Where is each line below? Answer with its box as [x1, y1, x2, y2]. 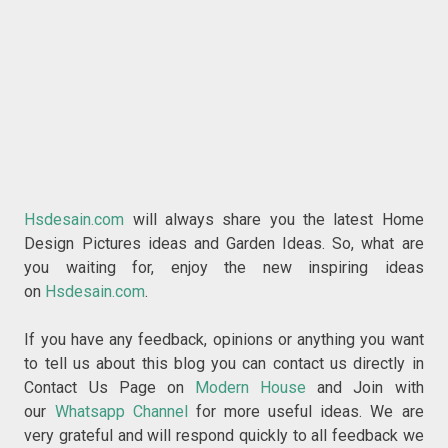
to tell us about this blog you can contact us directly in [24, 353, 424, 373]
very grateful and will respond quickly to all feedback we [24, 425, 424, 445]
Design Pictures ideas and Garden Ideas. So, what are [24, 233, 424, 253]
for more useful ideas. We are [187, 401, 424, 421]
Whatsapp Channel [54, 401, 188, 421]
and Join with [306, 377, 424, 397]
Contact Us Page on [24, 377, 195, 397]
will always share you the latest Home [124, 209, 424, 229]
